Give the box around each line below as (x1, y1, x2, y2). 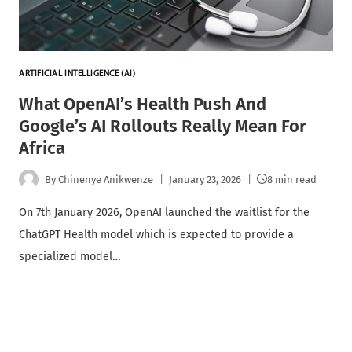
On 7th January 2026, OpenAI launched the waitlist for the (19, 206, 310, 220)
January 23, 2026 (169, 173, 242, 185)
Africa (19, 137, 65, 159)
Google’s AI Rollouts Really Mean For (19, 115, 306, 137)
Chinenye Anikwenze (58, 173, 154, 185)
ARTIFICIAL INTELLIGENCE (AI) (19, 69, 136, 79)
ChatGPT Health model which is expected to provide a (19, 228, 294, 242)
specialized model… (19, 250, 121, 264)
